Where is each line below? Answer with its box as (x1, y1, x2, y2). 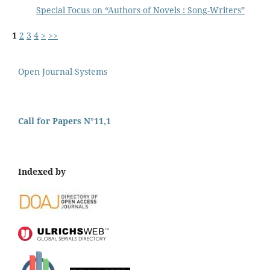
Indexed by (18, 165, 66, 177)
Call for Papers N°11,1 (18, 115, 111, 127)
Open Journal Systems (18, 65, 107, 77)
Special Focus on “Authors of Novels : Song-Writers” (36, 4, 245, 16)
